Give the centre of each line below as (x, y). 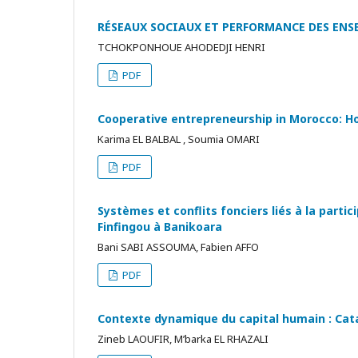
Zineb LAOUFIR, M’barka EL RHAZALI (183, 339)
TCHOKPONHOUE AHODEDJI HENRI (181, 47)
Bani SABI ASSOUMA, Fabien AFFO (178, 247)
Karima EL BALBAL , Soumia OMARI (179, 139)
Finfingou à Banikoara (160, 227)
